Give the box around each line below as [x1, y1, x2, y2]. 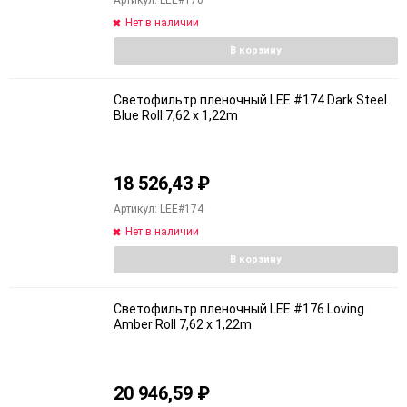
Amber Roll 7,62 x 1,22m [114, 317, 252, 332]
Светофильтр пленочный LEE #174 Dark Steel [114, 92, 387, 107]
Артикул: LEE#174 [114, 203, 203, 215]
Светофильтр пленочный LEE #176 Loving [114, 302, 364, 316]
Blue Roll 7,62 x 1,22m [114, 107, 238, 123]
